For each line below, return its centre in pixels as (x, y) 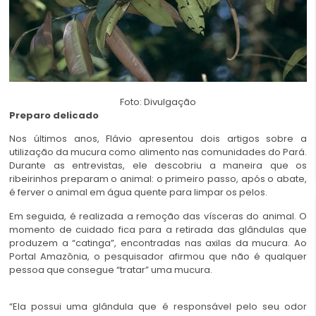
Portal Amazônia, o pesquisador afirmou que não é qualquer (158, 256)
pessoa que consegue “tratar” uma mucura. (111, 269)
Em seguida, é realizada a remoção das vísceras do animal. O (158, 216)
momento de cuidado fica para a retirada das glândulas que (158, 229)
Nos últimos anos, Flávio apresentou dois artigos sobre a (158, 139)
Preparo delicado (54, 116)
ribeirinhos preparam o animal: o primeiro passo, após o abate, (158, 179)
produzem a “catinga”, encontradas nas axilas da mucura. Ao (158, 243)
